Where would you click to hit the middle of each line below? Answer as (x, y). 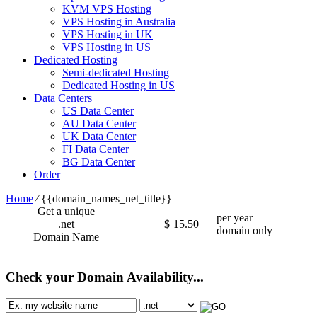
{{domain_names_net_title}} (106, 198)
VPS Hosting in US (106, 47)
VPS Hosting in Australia (119, 21)
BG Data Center (99, 161)
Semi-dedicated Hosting (116, 72)
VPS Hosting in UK (108, 34)
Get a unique (66, 211)
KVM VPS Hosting (107, 8)
